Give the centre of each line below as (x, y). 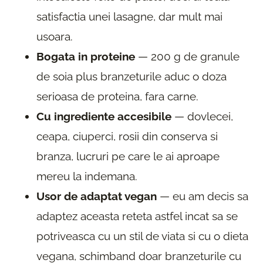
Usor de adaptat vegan (97, 196)
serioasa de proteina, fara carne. (117, 96)
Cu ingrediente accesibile (104, 116)
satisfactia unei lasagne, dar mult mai (129, 16)
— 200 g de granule (187, 56)
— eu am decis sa (203, 196)
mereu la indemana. (87, 176)
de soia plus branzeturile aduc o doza (131, 76)
